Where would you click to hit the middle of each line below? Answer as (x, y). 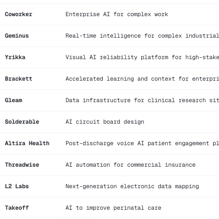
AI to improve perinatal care (113, 208)
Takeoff (17, 208)
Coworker (19, 14)
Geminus (17, 35)
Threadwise (22, 164)
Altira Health (27, 143)
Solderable (22, 121)
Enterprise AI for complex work (117, 14)
